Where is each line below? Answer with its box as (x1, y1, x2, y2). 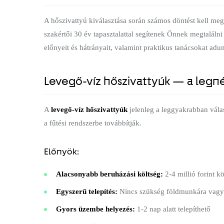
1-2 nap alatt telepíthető (135, 204, 210, 213)
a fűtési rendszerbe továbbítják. (44, 118, 141, 127)
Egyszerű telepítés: (56, 187, 117, 195)
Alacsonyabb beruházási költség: (56, 169, 163, 178)
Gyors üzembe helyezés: (56, 204, 135, 213)
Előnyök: (44, 146, 79, 156)
